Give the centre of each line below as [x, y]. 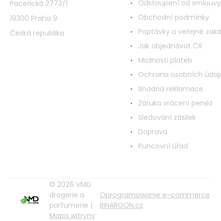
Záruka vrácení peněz [175, 103]
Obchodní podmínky [174, 17]
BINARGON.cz [121, 205]
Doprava [153, 131]
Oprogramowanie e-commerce [155, 195]
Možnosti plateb [165, 60]
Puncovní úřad [163, 146]
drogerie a [67, 195]
